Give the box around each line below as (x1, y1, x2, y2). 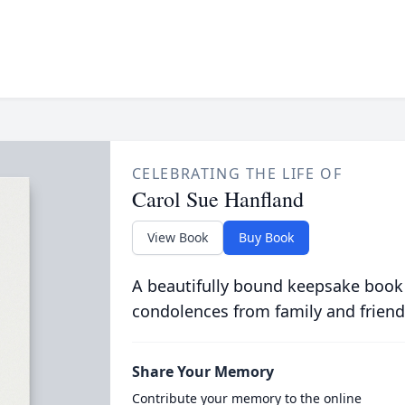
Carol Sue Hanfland (131, 184, 304, 213)
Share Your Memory (131, 362, 274, 381)
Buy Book (238, 229, 294, 246)
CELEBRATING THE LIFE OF (131, 164, 343, 184)
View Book (146, 229, 208, 246)
